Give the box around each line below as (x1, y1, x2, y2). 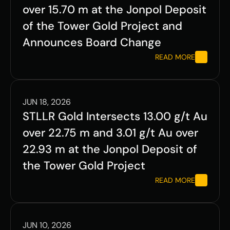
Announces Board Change (23, 35, 161, 50)
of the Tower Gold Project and (23, 18, 182, 34)
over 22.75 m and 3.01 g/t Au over (23, 125, 198, 141)
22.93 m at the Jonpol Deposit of (23, 142, 197, 157)
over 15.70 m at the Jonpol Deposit (23, 2, 206, 17)
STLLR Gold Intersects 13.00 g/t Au (23, 109, 207, 124)
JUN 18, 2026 (23, 97, 71, 108)
